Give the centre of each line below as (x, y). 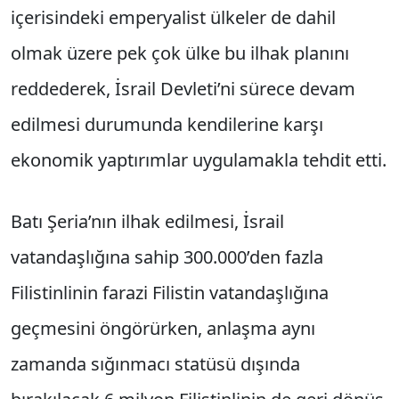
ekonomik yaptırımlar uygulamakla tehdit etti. (199, 160)
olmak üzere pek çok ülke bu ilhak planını (180, 53)
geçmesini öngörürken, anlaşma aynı (163, 329)
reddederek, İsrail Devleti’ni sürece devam (183, 89)
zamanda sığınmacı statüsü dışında (155, 364)
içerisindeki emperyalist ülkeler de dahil (173, 18)
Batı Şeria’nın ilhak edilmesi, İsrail (147, 222)
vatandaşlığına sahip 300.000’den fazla (167, 257)
